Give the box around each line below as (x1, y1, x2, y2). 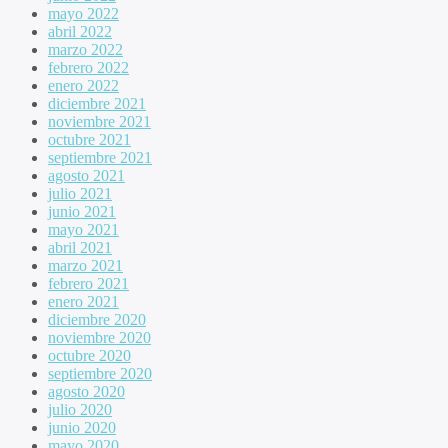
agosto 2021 (48, 166, 125, 184)
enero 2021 (48, 292, 119, 310)
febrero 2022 (48, 58, 129, 76)
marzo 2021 (48, 256, 123, 274)
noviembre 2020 (48, 328, 151, 346)
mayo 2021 (48, 220, 119, 238)
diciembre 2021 (48, 94, 146, 112)
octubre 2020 (48, 346, 131, 364)
